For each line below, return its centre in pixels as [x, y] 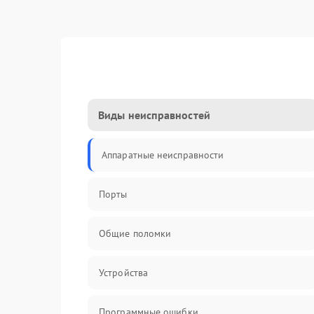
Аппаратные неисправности [163, 155]
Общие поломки [135, 233]
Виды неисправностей [154, 115]
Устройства [123, 273]
